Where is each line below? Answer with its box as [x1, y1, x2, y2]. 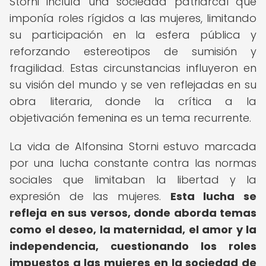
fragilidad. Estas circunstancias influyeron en [9, 61, 256, 75]
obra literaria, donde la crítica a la [9, 94, 256, 109]
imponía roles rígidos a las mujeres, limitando [9, 11, 256, 26]
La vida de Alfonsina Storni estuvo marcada [9, 139, 256, 154]
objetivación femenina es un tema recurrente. [9, 110, 251, 125]
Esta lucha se [170, 189, 257, 204]
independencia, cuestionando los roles [9, 239, 256, 254]
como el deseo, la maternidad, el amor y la [9, 222, 256, 237]
